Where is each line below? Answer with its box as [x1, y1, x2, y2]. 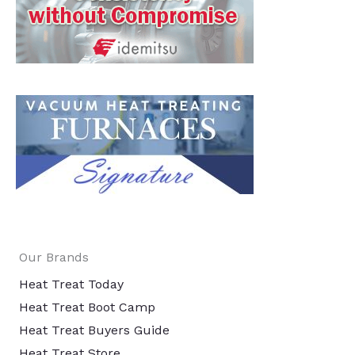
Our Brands [19, 250, 89, 265]
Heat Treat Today [19, 277, 124, 292]
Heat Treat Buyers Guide [19, 323, 170, 338]
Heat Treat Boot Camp [19, 300, 155, 315]
